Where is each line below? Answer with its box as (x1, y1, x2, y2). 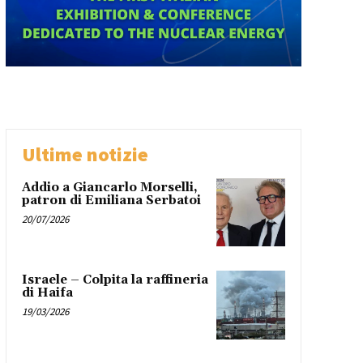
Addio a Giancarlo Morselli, (21, 179, 198, 195)
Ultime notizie (21, 141, 148, 167)
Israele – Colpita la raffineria (21, 272, 208, 288)
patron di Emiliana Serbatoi (21, 192, 201, 208)
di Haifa (21, 285, 73, 301)
